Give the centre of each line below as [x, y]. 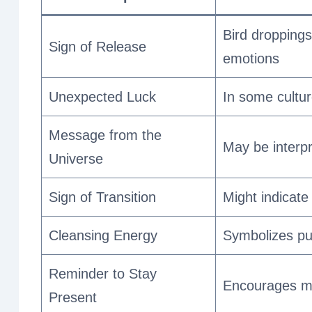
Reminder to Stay [103, 273]
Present [73, 297]
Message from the [105, 135]
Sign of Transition [102, 197]
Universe [76, 158]
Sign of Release [97, 46]
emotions [251, 58]
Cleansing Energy [103, 235]
